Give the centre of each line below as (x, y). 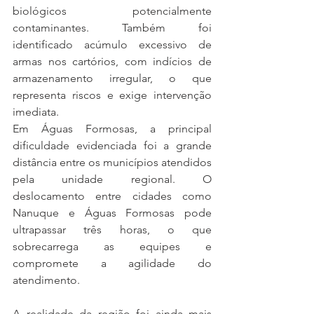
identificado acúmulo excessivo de (112, 45)
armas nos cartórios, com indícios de (112, 61)
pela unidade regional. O (112, 179)
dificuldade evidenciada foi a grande (112, 145)
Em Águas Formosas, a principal (112, 129)
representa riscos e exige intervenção (112, 95)
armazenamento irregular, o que (112, 78)
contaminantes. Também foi (112, 28)
